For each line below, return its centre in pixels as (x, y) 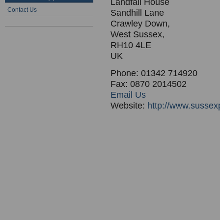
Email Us (128, 95)
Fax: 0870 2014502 (149, 84)
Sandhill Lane (137, 13)
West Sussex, (137, 34)
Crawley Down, (140, 24)
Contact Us (22, 10)
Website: (129, 106)
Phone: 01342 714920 (154, 73)
